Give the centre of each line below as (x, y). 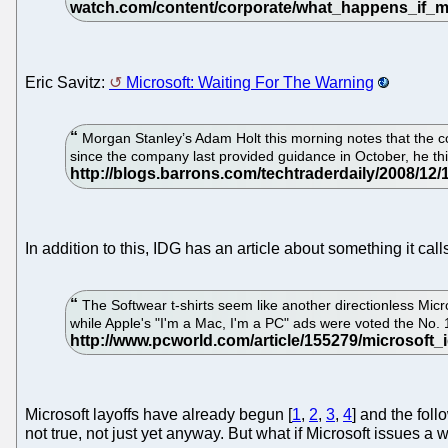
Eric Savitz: (67, 82)
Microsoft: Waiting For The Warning (250, 82)
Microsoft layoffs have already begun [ (158, 415)
